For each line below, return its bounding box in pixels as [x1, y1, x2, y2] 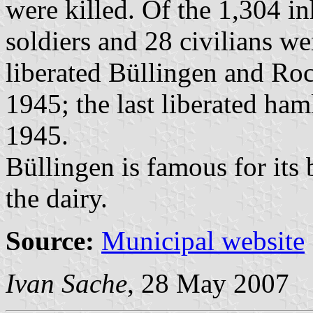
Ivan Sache [6, 268, 127, 298]
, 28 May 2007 [127, 268, 289, 298]
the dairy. [6, 182, 108, 213]
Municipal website [101, 225, 305, 256]
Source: [6, 225, 94, 256]
